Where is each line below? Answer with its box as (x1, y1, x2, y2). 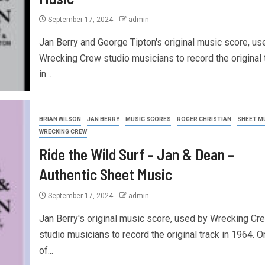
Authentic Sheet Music (38, 164, 172, 183)
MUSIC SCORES (125, 115, 171, 122)
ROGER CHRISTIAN (176, 115, 231, 122)
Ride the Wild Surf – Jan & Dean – (38, 144, 234, 163)
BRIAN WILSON (38, 115, 81, 122)
